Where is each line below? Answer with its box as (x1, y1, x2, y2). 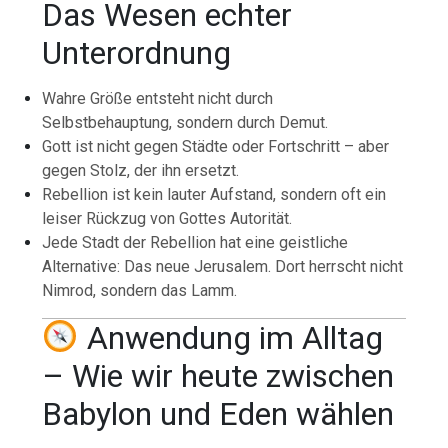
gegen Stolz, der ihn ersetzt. (42, 161, 240, 181)
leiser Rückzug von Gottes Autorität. (42, 209, 293, 229)
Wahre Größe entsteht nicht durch (42, 89, 274, 109)
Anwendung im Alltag (78, 319, 383, 358)
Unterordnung (42, 34, 232, 73)
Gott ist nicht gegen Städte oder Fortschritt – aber (42, 137, 390, 157)
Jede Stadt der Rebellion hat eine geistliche (42, 233, 349, 253)
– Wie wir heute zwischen (42, 357, 395, 396)
